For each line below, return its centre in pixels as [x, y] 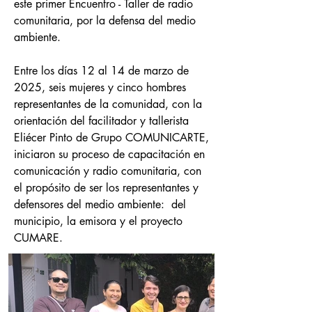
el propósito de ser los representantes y [106, 188]
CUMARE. [38, 238]
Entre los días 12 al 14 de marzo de [101, 71]
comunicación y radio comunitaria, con [108, 171]
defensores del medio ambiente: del [100, 204]
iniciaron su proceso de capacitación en [109, 154]
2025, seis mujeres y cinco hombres [100, 87]
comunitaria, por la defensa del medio [105, 21]
